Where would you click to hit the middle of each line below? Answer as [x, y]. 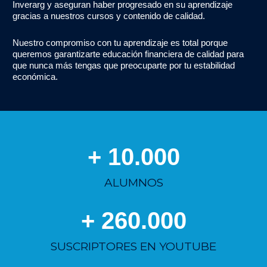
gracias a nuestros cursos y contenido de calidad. [109, 16]
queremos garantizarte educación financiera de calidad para [128, 54]
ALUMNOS [133, 182]
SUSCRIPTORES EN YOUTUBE [133, 246]
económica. [36, 77]
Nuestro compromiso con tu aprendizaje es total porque [120, 43]
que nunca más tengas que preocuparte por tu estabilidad [124, 66]
